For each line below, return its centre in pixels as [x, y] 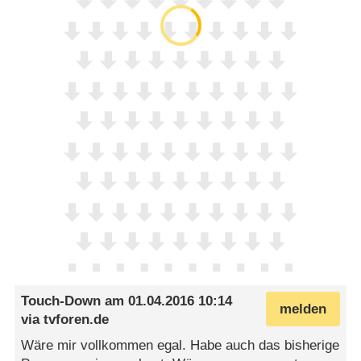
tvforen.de [77, 320]
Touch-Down [61, 301]
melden [303, 309]
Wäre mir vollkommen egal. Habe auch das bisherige [180, 345]
